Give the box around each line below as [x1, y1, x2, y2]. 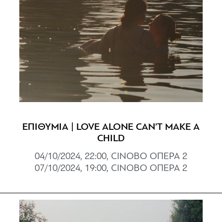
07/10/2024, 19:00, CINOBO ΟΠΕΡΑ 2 [34, 164, 187, 173]
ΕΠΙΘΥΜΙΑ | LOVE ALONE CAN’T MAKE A [22, 122, 200, 132]
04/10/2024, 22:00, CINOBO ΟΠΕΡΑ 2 [34, 152, 187, 162]
